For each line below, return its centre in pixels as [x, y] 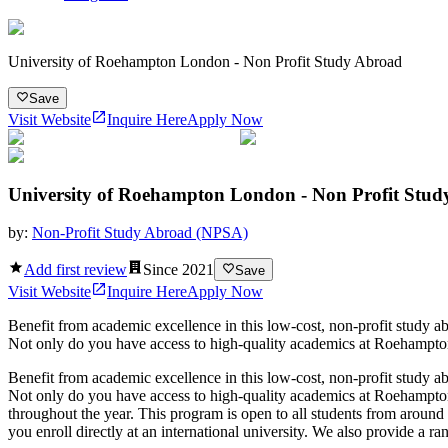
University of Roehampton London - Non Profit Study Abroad [205, 61]
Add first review [75, 269]
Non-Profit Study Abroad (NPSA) [140, 233]
